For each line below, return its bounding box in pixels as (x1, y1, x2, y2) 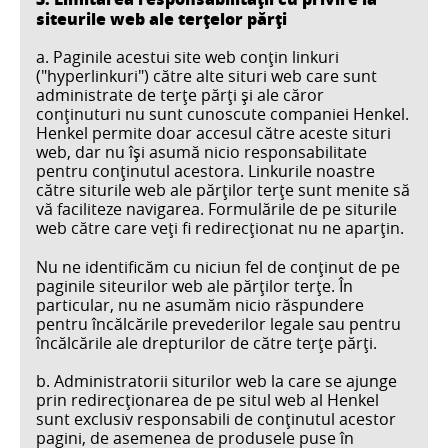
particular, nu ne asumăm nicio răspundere (36, 293, 364, 316)
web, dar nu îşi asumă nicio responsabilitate (36, 141, 367, 164)
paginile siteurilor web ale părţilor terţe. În (36, 274, 353, 297)
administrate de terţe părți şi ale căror (36, 84, 324, 107)
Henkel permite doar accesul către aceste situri (36, 122, 391, 145)
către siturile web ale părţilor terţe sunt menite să (36, 179, 410, 202)
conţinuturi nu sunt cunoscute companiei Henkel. (36, 103, 409, 126)
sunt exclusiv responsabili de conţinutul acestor (36, 407, 396, 430)
